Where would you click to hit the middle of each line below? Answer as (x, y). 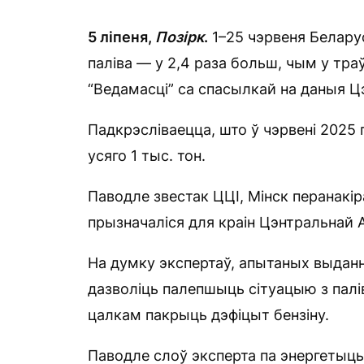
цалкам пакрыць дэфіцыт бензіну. (208, 315)
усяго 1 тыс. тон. (147, 156)
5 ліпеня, (121, 37)
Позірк (180, 37)
